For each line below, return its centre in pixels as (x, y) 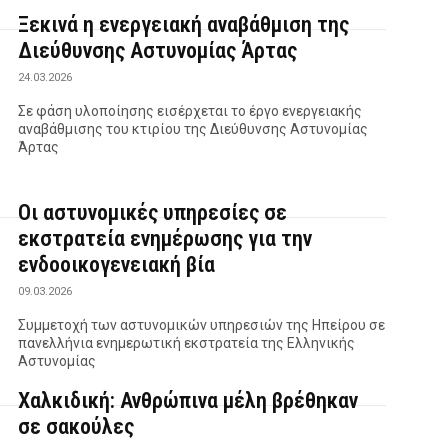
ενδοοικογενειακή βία (117, 265)
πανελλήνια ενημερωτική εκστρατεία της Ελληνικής (187, 343)
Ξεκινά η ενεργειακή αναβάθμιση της (184, 25)
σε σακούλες (76, 427)
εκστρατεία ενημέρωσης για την (165, 239)
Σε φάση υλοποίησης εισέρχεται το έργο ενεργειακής (190, 111)
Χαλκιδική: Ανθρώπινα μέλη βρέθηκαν (188, 401)
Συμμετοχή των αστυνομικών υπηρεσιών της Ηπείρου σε (202, 325)
